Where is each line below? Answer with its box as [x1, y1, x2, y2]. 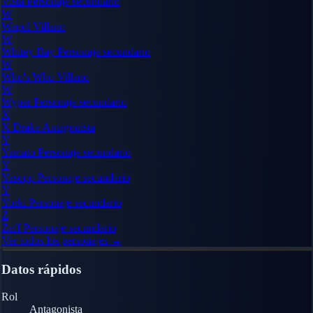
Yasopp [1, 170, 37, 183]
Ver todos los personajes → [1, 233, 122, 246]
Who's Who [1, 70, 57, 82]
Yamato [1, 145, 38, 158]
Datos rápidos [1, 262, 81, 277]
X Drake [1, 120, 42, 133]
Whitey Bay [1, 45, 57, 57]
